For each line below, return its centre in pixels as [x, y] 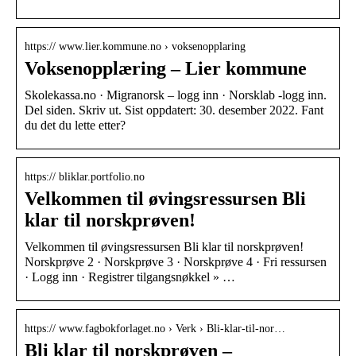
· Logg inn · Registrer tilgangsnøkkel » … [130, 277]
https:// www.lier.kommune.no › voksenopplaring [135, 46]
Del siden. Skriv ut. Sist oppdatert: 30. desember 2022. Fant [174, 110]
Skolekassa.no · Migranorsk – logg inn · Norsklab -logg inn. [176, 95]
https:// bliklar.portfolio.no [85, 176]
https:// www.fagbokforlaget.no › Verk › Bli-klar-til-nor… [155, 328]
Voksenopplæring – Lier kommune [166, 68]
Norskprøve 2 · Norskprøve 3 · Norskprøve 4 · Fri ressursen [176, 261]
